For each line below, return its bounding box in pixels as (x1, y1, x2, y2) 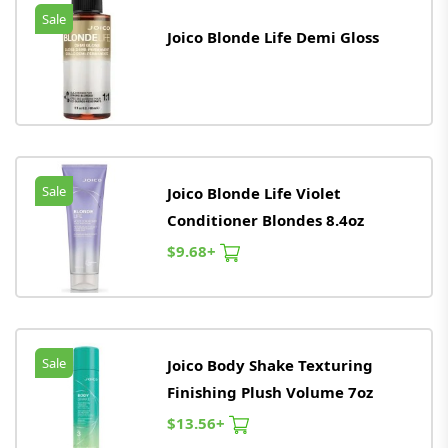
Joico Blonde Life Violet (167, 182, 341, 203)
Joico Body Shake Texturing (167, 354, 373, 375)
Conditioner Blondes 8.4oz (167, 209, 364, 230)
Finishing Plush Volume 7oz (167, 381, 373, 402)
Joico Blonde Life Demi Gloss (167, 26, 379, 47)
